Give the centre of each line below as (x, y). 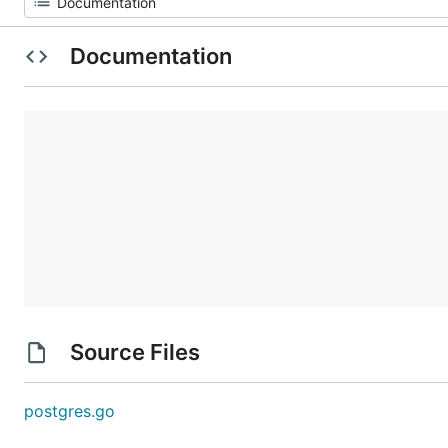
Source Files (134, 352)
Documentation (150, 56)
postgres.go (69, 411)
